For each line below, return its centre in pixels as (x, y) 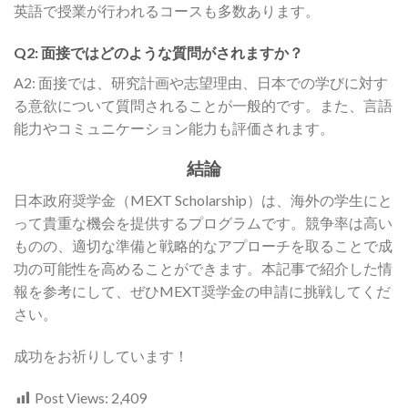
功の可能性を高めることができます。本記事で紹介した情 (203, 269)
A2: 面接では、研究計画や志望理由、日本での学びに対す (201, 82)
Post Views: (71, 397)
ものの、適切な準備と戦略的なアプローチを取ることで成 (203, 246)
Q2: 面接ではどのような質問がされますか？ (158, 52)
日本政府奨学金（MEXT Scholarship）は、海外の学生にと (203, 200)
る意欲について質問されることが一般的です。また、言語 (203, 105)
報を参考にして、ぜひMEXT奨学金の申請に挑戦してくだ (202, 291)
